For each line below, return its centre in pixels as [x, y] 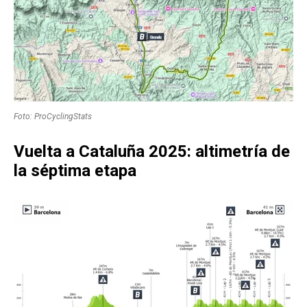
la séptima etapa [75, 171]
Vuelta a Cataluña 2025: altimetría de [152, 152]
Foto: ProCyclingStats [53, 117]
